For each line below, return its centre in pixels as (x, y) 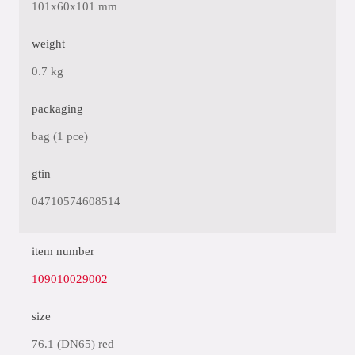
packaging (57, 109)
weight (48, 44)
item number (63, 251)
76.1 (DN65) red (73, 344)
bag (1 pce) (60, 136)
